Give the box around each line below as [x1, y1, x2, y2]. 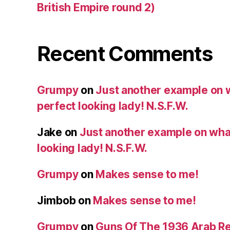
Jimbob [37, 194, 76, 207]
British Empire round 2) [37, 1, 155, 14]
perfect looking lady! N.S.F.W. [37, 100, 188, 113]
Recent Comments [37, 41, 213, 67]
